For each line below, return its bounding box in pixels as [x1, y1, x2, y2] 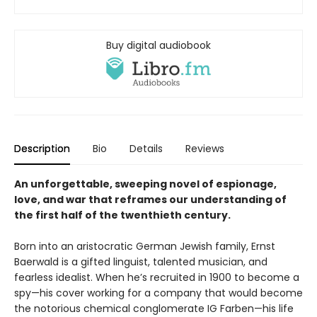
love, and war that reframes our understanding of [14, 192, 287, 207]
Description [14, 141, 70, 156]
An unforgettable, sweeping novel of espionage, [14, 176, 277, 191]
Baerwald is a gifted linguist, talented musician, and [14, 254, 267, 269]
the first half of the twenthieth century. [14, 207, 231, 222]
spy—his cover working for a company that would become [14, 285, 303, 300]
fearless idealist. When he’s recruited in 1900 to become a [14, 270, 299, 284]
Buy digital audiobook [106, 38, 211, 52]
